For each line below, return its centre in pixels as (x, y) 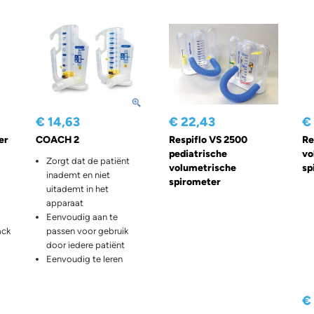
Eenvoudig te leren (84, 259)
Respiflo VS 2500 (208, 140)
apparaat (64, 203)
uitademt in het (77, 189)
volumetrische (202, 168)
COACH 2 (57, 140)
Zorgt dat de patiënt (88, 161)
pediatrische (198, 154)
